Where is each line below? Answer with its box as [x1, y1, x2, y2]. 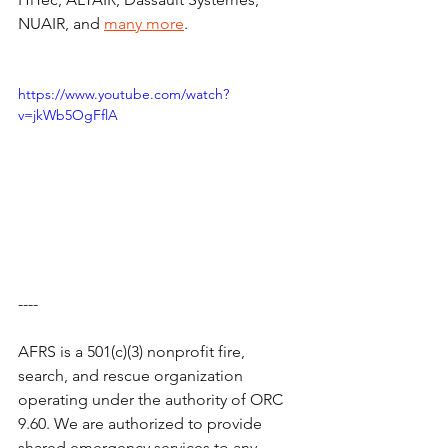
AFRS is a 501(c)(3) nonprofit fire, [18, 341, 249, 361]
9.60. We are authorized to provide [18, 413, 266, 433]
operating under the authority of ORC [18, 389, 287, 409]
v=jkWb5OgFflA [18, 106, 118, 124]
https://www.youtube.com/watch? [18, 85, 229, 103]
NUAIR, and [18, 14, 104, 33]
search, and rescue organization [18, 365, 247, 385]
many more [104, 14, 184, 33]
